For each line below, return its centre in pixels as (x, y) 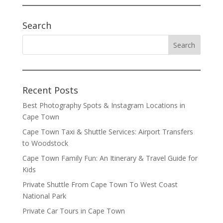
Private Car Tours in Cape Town (73, 211)
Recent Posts (50, 90)
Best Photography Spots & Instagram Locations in (104, 105)
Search (37, 25)
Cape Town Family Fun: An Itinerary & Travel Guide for (110, 158)
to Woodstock (45, 143)
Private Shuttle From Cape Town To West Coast (100, 184)
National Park (44, 196)
